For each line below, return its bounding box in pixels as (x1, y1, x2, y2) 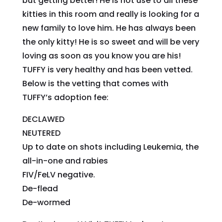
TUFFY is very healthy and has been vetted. (22, 63, 193, 75)
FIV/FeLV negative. (22, 168, 95, 180)
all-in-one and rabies (22, 155, 108, 166)
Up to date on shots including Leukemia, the (22, 141, 199, 153)
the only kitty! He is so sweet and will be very (22, 36, 199, 48)
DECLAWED (22, 113, 64, 125)
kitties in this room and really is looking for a (22, 8, 199, 20)
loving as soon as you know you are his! (22, 50, 181, 61)
